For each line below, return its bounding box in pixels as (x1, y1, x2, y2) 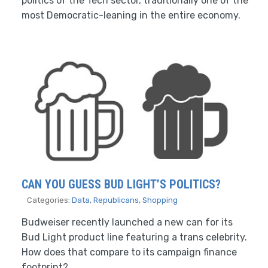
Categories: (27, 195, 72, 205)
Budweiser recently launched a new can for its (22, 216, 233, 228)
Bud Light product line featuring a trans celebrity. (22, 231, 247, 243)
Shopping (142, 195, 178, 205)
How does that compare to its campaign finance (22, 246, 237, 258)
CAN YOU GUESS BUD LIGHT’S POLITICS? (22, 176, 221, 191)
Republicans (93, 195, 139, 205)
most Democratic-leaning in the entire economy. (22, 9, 240, 21)
